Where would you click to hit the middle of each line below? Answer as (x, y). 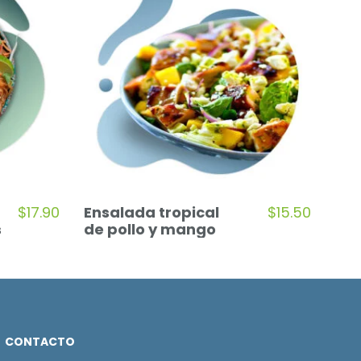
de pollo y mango (149, 229)
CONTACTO (39, 341)
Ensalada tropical (151, 212)
